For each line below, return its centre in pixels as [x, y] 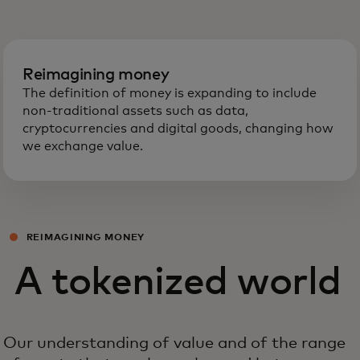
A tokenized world [178, 283]
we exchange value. [83, 147]
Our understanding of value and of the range [174, 344]
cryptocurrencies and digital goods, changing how [178, 129]
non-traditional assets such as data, [135, 111]
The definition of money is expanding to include [170, 94]
